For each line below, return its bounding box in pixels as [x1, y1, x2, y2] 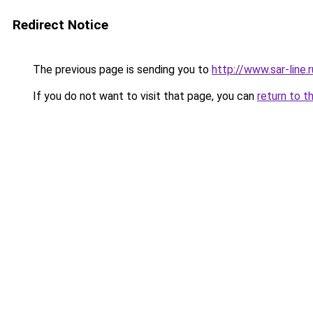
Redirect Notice [13, 17, 108, 33]
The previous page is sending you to [30, 63, 212, 76]
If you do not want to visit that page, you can [30, 89, 257, 103]
